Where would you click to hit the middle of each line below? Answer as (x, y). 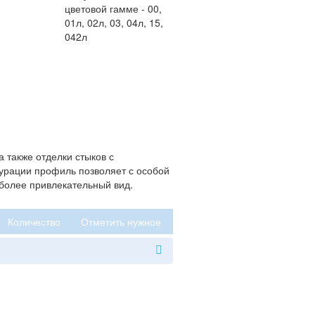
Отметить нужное (121, 222)
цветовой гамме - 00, (114, 8)
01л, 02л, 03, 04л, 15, (114, 22)
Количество (34, 222)
